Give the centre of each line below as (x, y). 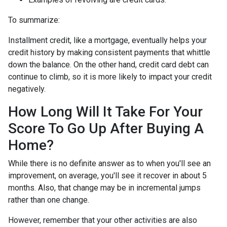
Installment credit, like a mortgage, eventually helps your (107, 40)
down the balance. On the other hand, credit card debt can (108, 65)
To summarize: (34, 20)
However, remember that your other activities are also (103, 220)
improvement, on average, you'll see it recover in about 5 (107, 176)
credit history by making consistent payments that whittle (109, 52)
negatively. (27, 89)
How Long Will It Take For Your (105, 112)
